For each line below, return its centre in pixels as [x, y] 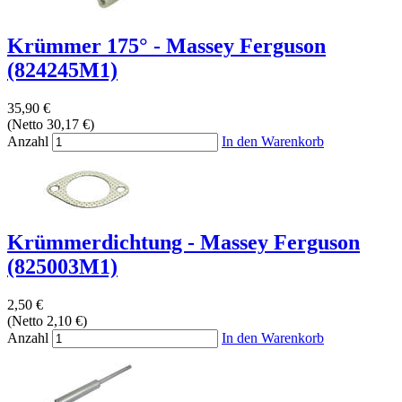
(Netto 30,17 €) [51, 124]
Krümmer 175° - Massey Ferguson [166, 45]
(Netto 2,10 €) [47, 321]
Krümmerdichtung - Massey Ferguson [184, 243]
